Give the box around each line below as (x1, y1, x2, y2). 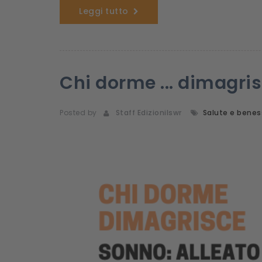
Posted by (60, 108, 97, 118)
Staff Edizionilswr (111, 108, 182, 118)
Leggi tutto (79, 5, 129, 17)
